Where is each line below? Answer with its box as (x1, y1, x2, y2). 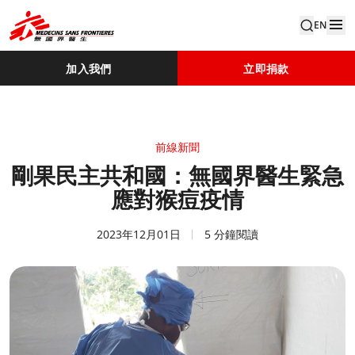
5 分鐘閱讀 (204, 227, 258, 242)
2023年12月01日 (97, 227, 181, 242)
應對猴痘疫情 (111, 187, 244, 213)
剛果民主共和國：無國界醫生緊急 (11, 163, 344, 189)
